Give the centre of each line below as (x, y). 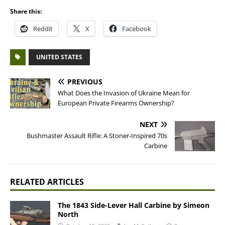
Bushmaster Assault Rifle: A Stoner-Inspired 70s (97, 136)
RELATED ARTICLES (47, 182)
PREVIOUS (85, 82)
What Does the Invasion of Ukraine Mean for (124, 93)
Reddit (43, 29)
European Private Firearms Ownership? (116, 103)
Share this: (26, 11)
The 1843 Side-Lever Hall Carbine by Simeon (134, 205)
